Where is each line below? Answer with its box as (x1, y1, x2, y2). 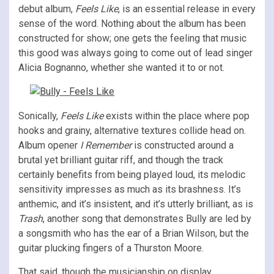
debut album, (18, 2, 75, 15)
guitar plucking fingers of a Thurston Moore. (18, 242, 204, 254)
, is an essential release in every (118, 2, 256, 15)
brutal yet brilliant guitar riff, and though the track (18, 154, 223, 166)
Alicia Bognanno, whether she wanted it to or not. (18, 61, 224, 73)
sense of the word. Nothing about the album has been (18, 17, 246, 29)
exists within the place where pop (103, 109, 250, 122)
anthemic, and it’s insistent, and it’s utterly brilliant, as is (18, 198, 253, 210)
